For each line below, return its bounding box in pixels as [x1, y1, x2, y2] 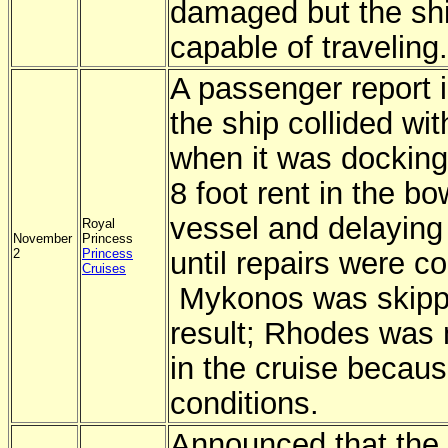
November [13, 231, 72, 246]
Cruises [82, 261, 126, 276]
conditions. [170, 386, 319, 420]
